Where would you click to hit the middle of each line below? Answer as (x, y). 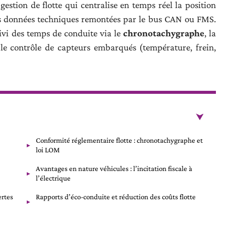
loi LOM (48, 150)
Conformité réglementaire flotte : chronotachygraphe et (119, 140)
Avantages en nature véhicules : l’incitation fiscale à (114, 168)
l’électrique (53, 178)
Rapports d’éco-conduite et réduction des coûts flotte (116, 197)
